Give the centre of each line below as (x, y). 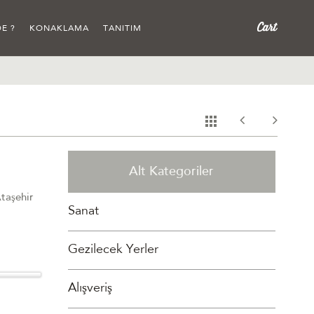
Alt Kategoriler (172, 172)
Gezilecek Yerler (114, 250)
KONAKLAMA (59, 29)
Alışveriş (90, 289)
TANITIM (122, 29)
